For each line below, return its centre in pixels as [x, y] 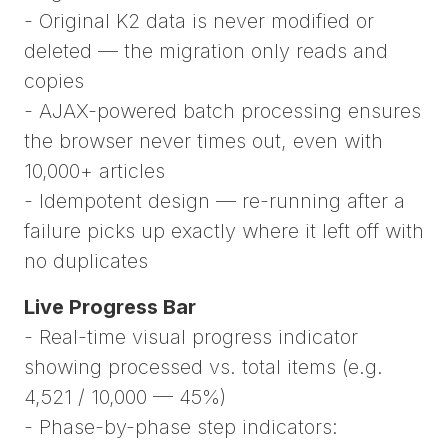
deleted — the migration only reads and [206, 51]
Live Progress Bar [110, 307]
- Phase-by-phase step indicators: [181, 427]
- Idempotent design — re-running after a [214, 201]
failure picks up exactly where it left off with [224, 231]
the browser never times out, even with [203, 141]
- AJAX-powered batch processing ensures [222, 111]
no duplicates [86, 261]
